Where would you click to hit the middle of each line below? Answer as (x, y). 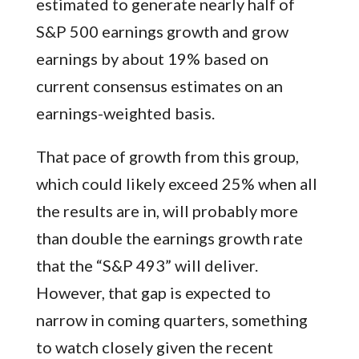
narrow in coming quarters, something (171, 319)
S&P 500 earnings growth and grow (162, 31)
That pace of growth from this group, (167, 156)
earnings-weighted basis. (125, 113)
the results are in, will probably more (167, 210)
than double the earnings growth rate (169, 238)
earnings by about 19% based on (152, 58)
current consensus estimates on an (159, 85)
